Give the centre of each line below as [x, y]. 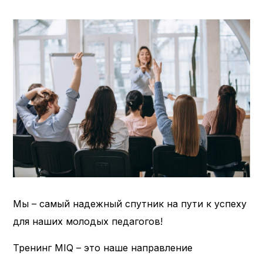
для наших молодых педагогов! [88, 221]
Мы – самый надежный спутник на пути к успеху [130, 203]
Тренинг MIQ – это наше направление [103, 247]
